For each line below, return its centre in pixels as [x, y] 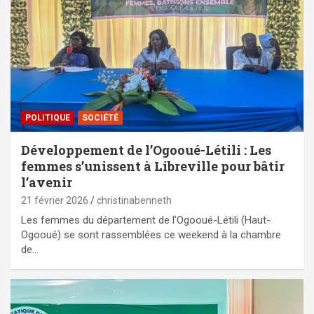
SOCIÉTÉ [100, 117]
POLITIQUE [48, 117]
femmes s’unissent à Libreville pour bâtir [153, 166]
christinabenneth [134, 200]
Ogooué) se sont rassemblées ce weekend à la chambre [151, 234]
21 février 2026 [55, 200]
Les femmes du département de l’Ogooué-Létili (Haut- [146, 220]
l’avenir [47, 182]
